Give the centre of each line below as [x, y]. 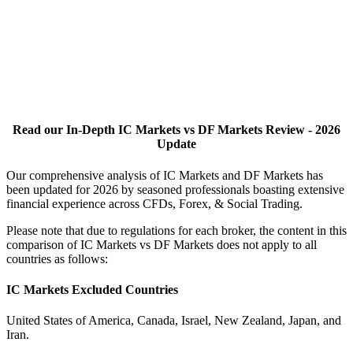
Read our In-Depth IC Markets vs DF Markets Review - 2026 [176, 130]
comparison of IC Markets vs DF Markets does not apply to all [162, 244]
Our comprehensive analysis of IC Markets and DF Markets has [165, 175]
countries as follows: [57, 258]
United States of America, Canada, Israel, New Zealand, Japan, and [174, 321]
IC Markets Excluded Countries [92, 289]
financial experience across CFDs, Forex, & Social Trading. [154, 203]
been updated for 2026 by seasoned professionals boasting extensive [175, 189]
